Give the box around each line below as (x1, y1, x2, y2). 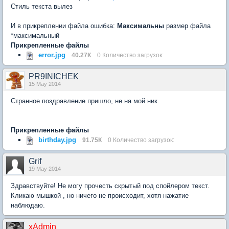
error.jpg (38, 51, 65, 59)
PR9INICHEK (29, 72, 79, 81)
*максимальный (11, 32, 59, 39)
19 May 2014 (29, 166, 61, 172)
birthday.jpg (38, 136, 76, 144)
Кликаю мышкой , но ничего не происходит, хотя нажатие (11, 192, 189, 199)
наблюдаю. (11, 201, 45, 209)
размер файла (164, 22, 211, 30)
